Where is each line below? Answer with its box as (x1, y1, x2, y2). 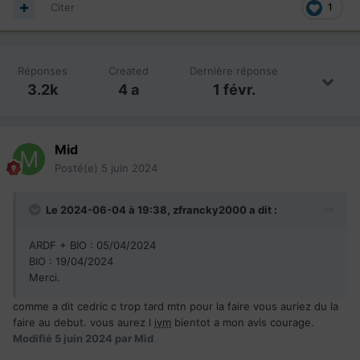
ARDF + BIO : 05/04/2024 (29, 238, 156, 252)
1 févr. (212, 80, 256, 98)
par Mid (112, 331, 153, 345)
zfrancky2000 (173, 202, 247, 216)
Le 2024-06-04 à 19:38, (46, 202, 173, 216)
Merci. (29, 270, 63, 284)
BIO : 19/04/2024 (29, 254, 113, 268)
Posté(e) (55, 161, 101, 174)
